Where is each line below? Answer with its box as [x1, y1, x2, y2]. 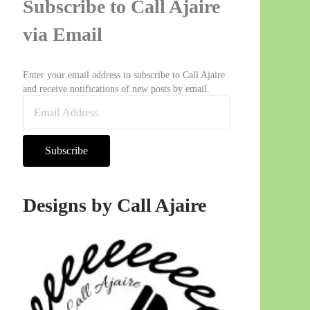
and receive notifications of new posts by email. [23, 83, 210, 95]
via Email [23, 24, 103, 46]
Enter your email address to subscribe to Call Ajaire [23, 69, 226, 81]
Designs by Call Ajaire [23, 194, 207, 216]
